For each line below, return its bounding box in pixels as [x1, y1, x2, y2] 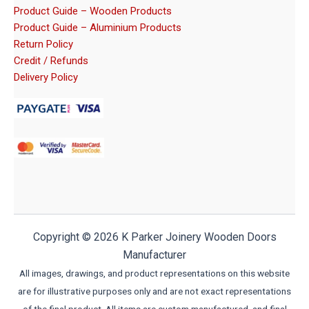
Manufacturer [123, 248, 186, 261]
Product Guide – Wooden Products [14, 4, 172, 17]
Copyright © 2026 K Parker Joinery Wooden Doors [32, 230, 277, 243]
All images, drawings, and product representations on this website [19, 268, 290, 279]
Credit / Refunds [14, 54, 88, 67]
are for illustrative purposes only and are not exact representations [18, 286, 291, 297]
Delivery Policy [14, 70, 78, 83]
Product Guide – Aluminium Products [14, 21, 181, 34]
